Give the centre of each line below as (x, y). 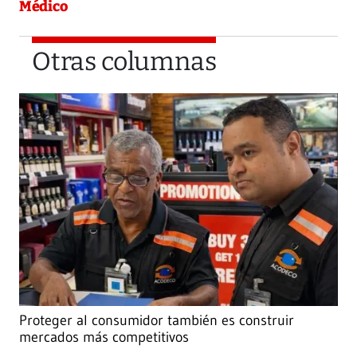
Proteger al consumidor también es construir (157, 321)
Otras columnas (124, 62)
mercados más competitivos (104, 337)
